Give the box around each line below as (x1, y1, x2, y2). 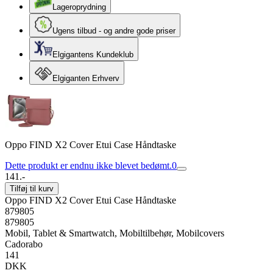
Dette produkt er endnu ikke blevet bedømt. (5, 160, 172, 171)
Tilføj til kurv (10, 184, 54, 193)
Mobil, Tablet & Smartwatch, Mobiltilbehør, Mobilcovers (5, 228, 224, 238)
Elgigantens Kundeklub (52, 50, 133, 59)
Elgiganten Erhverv (52, 74, 119, 83)
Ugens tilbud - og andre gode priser (52, 26, 175, 35)
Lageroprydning (52, 2, 106, 12)
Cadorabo (5, 239, 43, 249)
